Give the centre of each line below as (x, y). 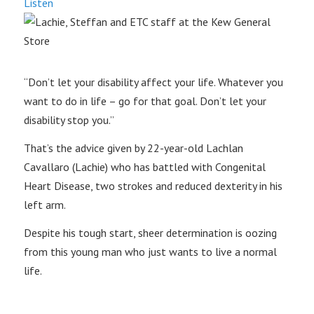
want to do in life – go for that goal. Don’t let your (145, 101)
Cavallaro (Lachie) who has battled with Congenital (144, 166)
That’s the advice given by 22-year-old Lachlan (133, 148)
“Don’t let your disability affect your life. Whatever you (153, 82)
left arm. (45, 204)
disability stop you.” (69, 120)
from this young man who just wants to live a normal (150, 251)
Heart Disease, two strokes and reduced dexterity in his (153, 185)
